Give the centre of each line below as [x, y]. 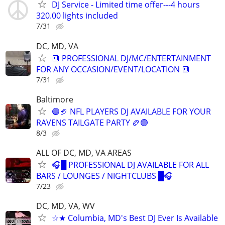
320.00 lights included [77, 16]
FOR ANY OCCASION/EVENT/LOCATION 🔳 [113, 69]
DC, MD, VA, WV [66, 206]
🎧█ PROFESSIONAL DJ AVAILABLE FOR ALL [130, 165]
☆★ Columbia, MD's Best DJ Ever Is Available [135, 218]
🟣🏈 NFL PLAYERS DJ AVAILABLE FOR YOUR [131, 111]
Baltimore [55, 99]
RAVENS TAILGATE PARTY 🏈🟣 [92, 122]
